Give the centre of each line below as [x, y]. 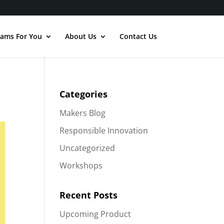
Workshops [81, 165]
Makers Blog [83, 113]
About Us [80, 36]
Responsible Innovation [104, 130]
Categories [84, 94]
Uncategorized [87, 148]
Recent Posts [89, 195]
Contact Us [138, 36]
